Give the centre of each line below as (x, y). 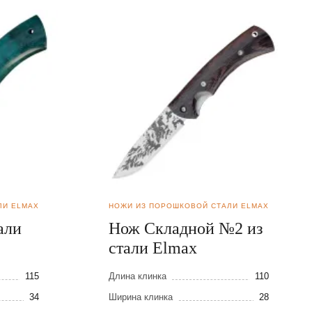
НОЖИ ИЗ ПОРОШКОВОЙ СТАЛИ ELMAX (189, 206)
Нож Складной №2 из (186, 229)
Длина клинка (138, 276)
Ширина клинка (141, 297)
